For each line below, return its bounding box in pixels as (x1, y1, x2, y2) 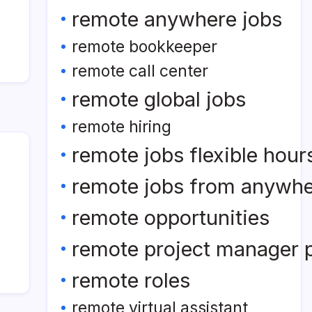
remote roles (72, 268, 190, 292)
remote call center (72, 61, 208, 81)
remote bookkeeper (72, 37, 217, 56)
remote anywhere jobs (72, 7, 282, 31)
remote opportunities (72, 205, 270, 230)
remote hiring (72, 117, 171, 136)
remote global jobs (72, 87, 246, 111)
